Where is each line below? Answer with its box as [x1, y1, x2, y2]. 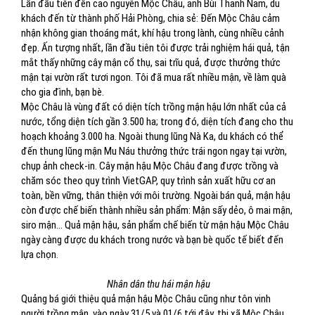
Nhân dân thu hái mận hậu [105, 278, 210, 290]
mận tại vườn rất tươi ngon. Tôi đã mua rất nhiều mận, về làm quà [21, 71, 286, 84]
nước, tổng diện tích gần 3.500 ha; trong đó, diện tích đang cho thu [21, 115, 293, 128]
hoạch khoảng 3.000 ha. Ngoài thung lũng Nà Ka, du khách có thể [21, 130, 283, 143]
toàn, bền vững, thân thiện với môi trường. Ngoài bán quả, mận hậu [21, 189, 290, 202]
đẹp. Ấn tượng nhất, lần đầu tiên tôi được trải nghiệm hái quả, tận [21, 41, 290, 54]
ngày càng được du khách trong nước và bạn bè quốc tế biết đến [21, 233, 283, 246]
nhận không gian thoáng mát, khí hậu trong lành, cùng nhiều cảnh [21, 27, 284, 39]
